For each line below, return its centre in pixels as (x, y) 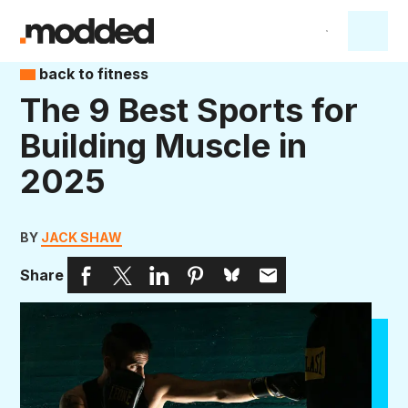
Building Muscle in (163, 146)
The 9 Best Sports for (189, 110)
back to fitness (92, 74)
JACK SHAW (82, 237)
